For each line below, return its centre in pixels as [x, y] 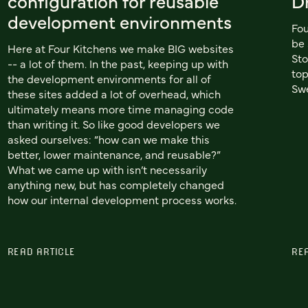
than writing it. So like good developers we [113, 124]
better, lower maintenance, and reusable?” [114, 154]
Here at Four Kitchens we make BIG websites [120, 48]
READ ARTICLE [41, 252]
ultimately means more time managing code [120, 109]
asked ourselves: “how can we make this [108, 139]
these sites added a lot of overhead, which [114, 94]
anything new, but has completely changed [115, 185]
